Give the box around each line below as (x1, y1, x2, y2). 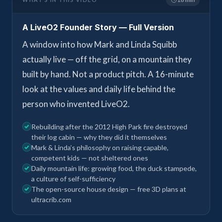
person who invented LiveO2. (22, 99, 130, 109)
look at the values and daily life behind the (22, 84, 175, 94)
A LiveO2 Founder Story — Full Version (22, 22, 174, 32)
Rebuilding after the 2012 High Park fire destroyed (31, 122, 187, 131)
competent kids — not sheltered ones (31, 154, 148, 162)
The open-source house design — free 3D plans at (31, 185, 186, 193)
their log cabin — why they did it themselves (31, 133, 167, 141)
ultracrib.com (31, 195, 71, 204)
